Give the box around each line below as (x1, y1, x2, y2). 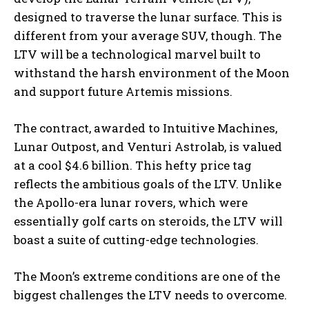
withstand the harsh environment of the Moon (14, 65, 290, 81)
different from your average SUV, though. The (14, 28, 281, 44)
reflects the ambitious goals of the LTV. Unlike (14, 176, 281, 192)
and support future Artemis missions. (14, 83, 232, 100)
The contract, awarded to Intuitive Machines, (14, 120, 277, 137)
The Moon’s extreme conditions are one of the (14, 268, 280, 285)
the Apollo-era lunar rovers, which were (14, 195, 248, 211)
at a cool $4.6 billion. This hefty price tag (14, 157, 252, 174)
